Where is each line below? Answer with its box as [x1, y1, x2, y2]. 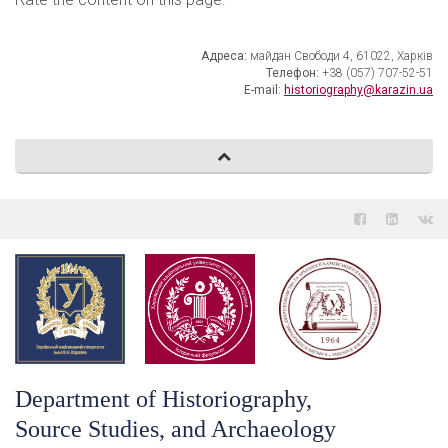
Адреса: [201, 49, 250, 63]
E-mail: [244, 83, 284, 97]
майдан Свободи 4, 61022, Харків [250, 49, 433, 63]
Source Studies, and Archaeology [15, 416, 336, 442]
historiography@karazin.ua [284, 83, 433, 97]
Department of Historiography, [15, 386, 312, 412]
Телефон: [266, 66, 322, 80]
